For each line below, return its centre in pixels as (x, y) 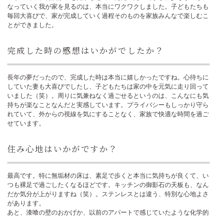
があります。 (26, 203)
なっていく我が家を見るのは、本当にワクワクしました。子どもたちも (108, 7)
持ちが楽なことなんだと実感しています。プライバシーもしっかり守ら (108, 105)
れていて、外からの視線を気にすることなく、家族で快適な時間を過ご (108, 114)
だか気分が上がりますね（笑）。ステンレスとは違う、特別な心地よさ (108, 194)
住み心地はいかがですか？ (63, 148)
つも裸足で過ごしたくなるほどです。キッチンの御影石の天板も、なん (108, 185)
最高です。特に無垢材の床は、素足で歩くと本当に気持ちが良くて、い (108, 176)
